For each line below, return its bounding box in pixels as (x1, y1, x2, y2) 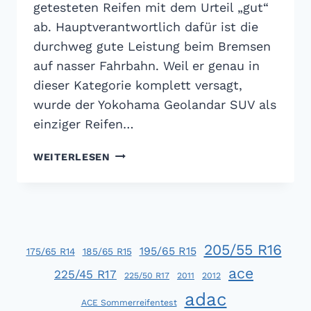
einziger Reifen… (33, 116, 134, 131)
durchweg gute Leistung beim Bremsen (33, 38, 271, 53)
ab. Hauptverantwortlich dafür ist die (33, 19, 258, 34)
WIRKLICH (109, 259, 165, 271)
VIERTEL (109, 227, 155, 239)
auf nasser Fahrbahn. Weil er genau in (33, 58, 260, 73)
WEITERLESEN (33, 151, 110, 162)
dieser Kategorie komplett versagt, (33, 77, 242, 92)
